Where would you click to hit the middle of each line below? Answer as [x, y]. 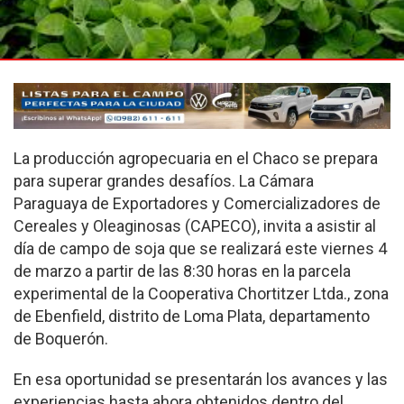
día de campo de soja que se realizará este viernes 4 [200, 249]
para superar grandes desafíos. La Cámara [164, 181]
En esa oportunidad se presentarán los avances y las [201, 380]
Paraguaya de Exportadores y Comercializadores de [197, 204]
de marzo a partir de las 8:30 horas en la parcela [182, 271]
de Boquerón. [61, 339]
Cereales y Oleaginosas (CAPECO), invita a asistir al [195, 226]
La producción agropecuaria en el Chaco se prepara [196, 159]
